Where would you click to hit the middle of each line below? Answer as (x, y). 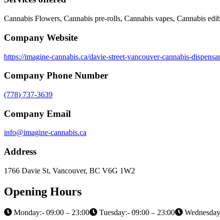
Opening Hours (43, 191)
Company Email (37, 113)
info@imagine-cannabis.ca (45, 133)
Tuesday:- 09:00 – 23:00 (136, 212)
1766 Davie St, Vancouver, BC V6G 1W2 (69, 170)
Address (20, 152)
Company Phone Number (56, 76)
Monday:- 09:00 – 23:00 (51, 212)
